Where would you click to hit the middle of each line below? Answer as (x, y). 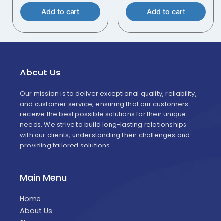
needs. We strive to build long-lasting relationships (103, 124)
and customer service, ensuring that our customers (104, 104)
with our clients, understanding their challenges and (105, 135)
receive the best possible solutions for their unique (103, 114)
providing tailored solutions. (66, 145)
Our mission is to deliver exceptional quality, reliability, (108, 93)
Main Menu (43, 177)
